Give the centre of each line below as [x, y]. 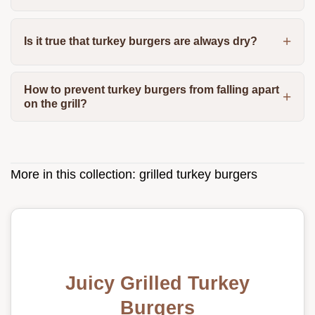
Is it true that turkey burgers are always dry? [140, 41]
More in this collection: [75, 174]
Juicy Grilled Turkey [157, 283]
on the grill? [55, 103]
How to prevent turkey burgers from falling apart [151, 89]
